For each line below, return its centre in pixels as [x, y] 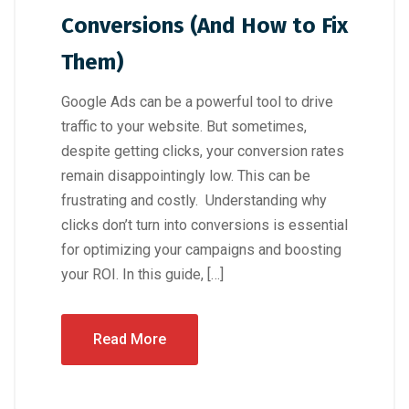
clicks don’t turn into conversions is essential [204, 225]
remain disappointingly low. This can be [186, 176]
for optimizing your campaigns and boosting [201, 250]
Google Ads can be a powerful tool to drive [197, 102]
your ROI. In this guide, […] [142, 275]
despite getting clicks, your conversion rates [203, 152]
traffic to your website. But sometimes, [184, 127]
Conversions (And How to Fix [204, 26]
